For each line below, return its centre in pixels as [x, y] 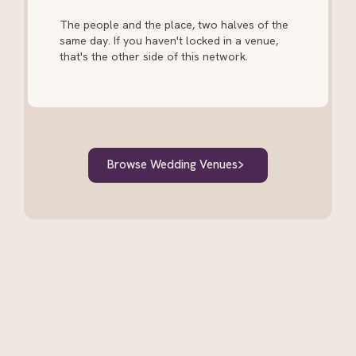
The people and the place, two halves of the [174, 24]
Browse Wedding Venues [172, 165]
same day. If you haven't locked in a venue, [169, 40]
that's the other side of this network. [154, 56]
